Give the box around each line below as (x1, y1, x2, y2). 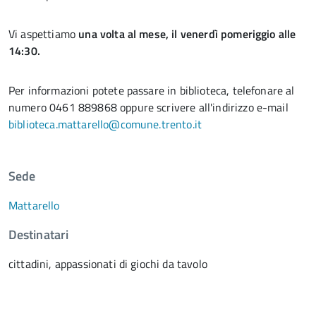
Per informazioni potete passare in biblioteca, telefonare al (8, 82, 295, 99)
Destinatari (8, 225, 68, 245)
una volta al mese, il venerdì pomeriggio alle (78, 25, 296, 43)
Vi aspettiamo (8, 25, 79, 43)
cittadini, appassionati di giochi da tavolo (8, 255, 207, 273)
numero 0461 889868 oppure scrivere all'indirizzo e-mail (8, 99, 288, 116)
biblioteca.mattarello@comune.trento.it (8, 116, 202, 133)
